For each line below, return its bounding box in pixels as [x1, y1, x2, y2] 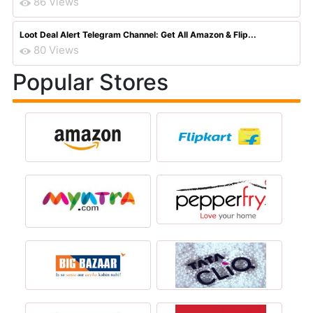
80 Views [34, 43, 79, 57]
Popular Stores [13, 68, 168, 96]
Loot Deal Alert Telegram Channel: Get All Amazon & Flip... [20, 29, 256, 40]
